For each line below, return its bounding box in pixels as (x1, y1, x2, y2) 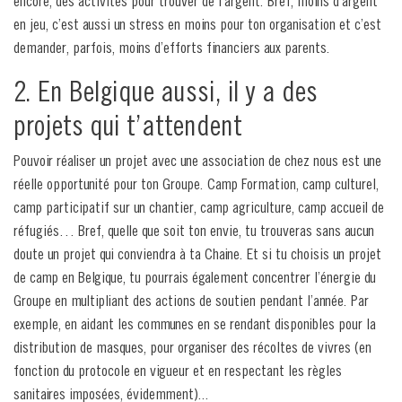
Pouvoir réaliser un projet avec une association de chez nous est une (13, 151, 381, 170)
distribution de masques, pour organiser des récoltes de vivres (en (13, 337, 371, 357)
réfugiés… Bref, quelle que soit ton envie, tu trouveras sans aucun (13, 221, 374, 240)
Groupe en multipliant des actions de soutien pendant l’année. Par (13, 291, 369, 310)
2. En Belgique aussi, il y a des (13, 74, 318, 108)
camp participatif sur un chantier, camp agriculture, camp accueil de (13, 197, 384, 217)
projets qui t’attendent (13, 109, 242, 142)
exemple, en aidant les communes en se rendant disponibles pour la (13, 314, 376, 334)
